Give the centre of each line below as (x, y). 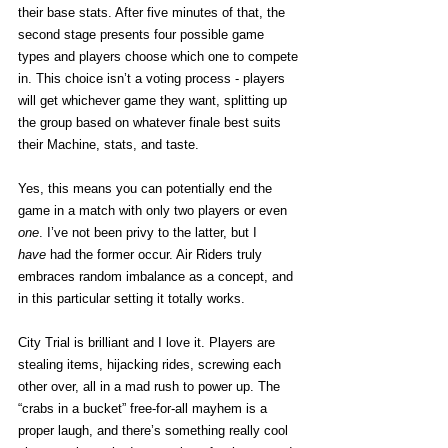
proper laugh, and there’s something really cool (155, 430)
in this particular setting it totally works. (133, 298)
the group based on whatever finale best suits (151, 122)
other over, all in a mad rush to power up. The (151, 386)
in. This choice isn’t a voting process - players (153, 78)
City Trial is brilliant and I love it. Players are (148, 342)
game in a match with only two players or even (154, 210)
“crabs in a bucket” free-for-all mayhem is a (144, 408)
